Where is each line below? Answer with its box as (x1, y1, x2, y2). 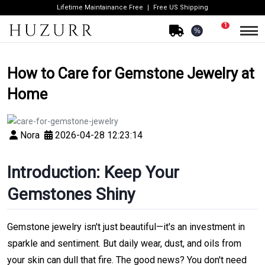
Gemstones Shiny (7, 184, 135, 204)
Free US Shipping (153, 4, 208, 11)
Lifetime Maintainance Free (57, 4, 143, 11)
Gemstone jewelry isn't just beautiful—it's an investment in (7, 221, 245, 232)
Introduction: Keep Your (7, 162, 179, 182)
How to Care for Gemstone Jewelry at (7, 64, 254, 82)
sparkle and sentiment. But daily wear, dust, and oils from (7, 237, 241, 249)
